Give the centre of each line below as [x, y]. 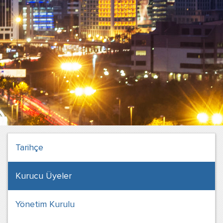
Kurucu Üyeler [44, 176]
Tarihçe [29, 147]
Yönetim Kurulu [45, 204]
